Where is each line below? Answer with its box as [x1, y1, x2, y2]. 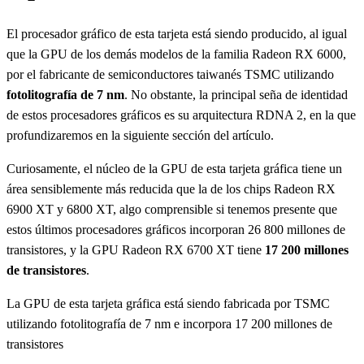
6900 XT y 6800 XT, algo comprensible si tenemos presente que [6, 201, 337, 216]
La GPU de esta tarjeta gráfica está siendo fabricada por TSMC [6, 296, 330, 310]
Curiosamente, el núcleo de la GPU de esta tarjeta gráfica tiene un [6, 161, 342, 175]
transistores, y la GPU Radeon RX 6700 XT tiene [6, 242, 265, 257]
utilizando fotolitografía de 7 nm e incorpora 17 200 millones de [6, 316, 332, 331]
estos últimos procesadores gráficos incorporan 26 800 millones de [6, 222, 345, 236]
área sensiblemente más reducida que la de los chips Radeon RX [6, 181, 336, 196]
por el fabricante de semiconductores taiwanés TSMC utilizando [6, 67, 334, 81]
